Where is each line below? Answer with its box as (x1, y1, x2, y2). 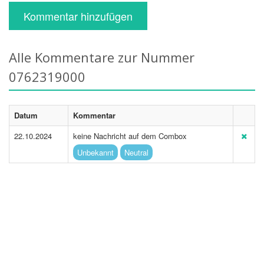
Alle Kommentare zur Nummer (9, 48, 194, 66)
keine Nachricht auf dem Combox (73, 130, 187, 141)
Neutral (124, 147, 148, 158)
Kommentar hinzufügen (24, 8, 133, 24)
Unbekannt (77, 147, 114, 158)
